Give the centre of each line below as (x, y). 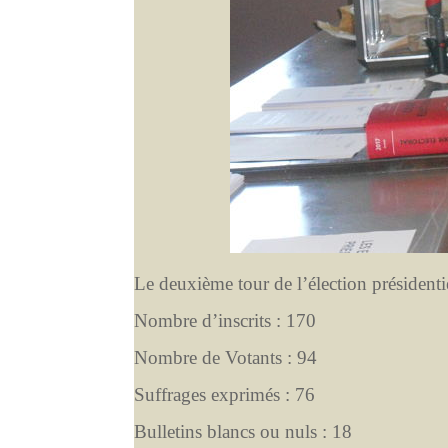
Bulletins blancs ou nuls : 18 (243, 431)
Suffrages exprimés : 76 (225, 394)
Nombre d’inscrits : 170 (225, 320)
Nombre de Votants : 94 (226, 357)
